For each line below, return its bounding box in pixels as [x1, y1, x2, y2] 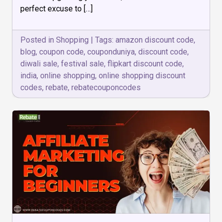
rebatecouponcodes [71, 82, 141, 92]
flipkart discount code [108, 58, 182, 68]
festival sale [61, 58, 104, 68]
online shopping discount [99, 70, 185, 80]
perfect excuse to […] [20, 3, 93, 13]
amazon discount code [115, 35, 194, 45]
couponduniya [87, 47, 135, 56]
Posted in [20, 35, 56, 45]
